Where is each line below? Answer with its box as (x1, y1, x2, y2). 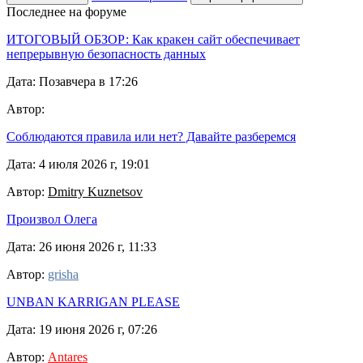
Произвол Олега (6, 211, 97, 226)
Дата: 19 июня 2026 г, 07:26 (6, 322, 157, 336)
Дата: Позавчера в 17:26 (6, 74, 138, 88)
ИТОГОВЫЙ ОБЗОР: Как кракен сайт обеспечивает (6, 32, 300, 46)
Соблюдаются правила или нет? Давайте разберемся (6, 129, 296, 143)
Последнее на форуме (6, 4, 126, 19)
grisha (48, 267, 79, 281)
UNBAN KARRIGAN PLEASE (6, 294, 180, 309)
